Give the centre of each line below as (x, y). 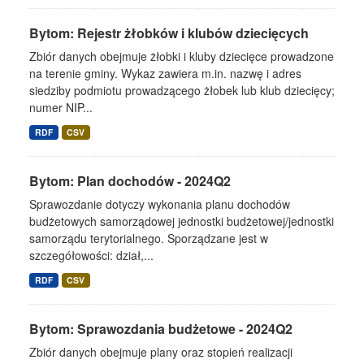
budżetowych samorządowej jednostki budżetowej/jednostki (182, 221)
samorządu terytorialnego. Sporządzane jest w (149, 238)
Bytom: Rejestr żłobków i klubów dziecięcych (169, 33)
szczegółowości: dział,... (91, 255)
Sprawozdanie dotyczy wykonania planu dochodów (160, 204)
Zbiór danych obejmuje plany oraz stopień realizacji (161, 352)
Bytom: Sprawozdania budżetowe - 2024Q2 (161, 329)
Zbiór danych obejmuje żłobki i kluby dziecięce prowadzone (182, 56)
